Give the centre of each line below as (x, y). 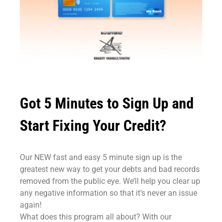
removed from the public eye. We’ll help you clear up (110, 181)
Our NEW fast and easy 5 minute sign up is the (101, 157)
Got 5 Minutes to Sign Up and (107, 103)
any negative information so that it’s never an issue (109, 193)
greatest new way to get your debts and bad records (110, 169)
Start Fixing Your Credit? (93, 125)
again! (31, 205)
